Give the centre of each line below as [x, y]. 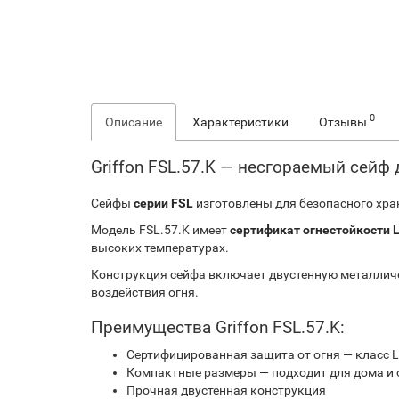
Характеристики [240, 122]
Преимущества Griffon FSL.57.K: [218, 327]
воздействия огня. [145, 292]
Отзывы [344, 122]
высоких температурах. [160, 247]
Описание [134, 122]
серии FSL [163, 203]
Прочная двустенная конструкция [226, 390]
